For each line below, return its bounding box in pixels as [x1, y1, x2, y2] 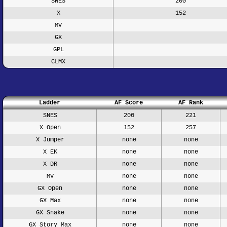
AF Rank [178, 99, 203, 106]
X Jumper [35, 136, 64, 143]
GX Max [39, 197, 61, 204]
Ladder [39, 99, 60, 106]
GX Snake [35, 209, 64, 216]
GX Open [37, 184, 62, 192]
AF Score [115, 99, 143, 106]
